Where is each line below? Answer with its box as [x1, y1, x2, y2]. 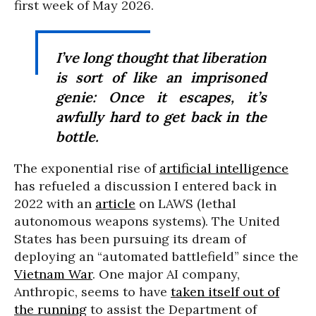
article [95, 195, 135, 212]
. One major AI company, [92, 265, 240, 282]
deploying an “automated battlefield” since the [14, 248, 298, 265]
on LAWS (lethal [135, 195, 236, 212]
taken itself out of [171, 283, 279, 300]
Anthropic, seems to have [14, 283, 171, 300]
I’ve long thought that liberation [56, 48, 267, 66]
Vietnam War [14, 265, 92, 282]
